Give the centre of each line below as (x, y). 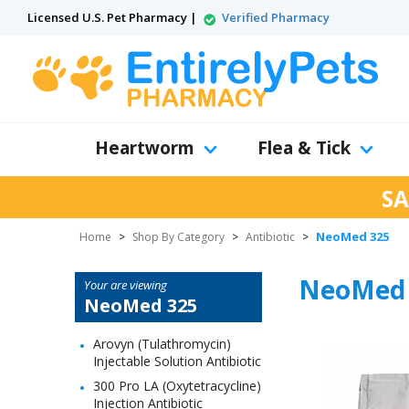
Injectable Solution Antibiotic (177, 361)
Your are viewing (126, 285)
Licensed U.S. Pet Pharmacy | (114, 17)
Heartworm (145, 148)
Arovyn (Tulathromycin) (162, 344)
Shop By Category (178, 237)
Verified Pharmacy (276, 17)
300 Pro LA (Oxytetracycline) (177, 386)
